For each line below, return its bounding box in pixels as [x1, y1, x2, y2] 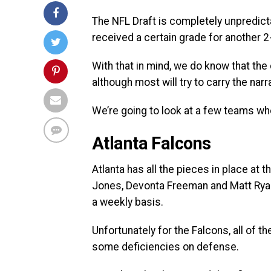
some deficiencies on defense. [92, 241, 239, 253]
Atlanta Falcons [92, 133, 211, 154]
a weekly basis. [92, 196, 163, 208]
